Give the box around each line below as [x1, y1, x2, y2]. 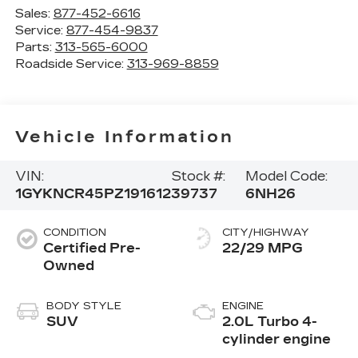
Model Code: [245, 169, 328, 185]
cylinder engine [222, 331, 331, 347]
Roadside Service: [14, 56, 127, 71]
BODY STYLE [46, 299, 121, 312]
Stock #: [170, 169, 225, 185]
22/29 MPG [222, 240, 303, 256]
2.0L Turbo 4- [222, 313, 317, 329]
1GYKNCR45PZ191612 [14, 186, 171, 202]
